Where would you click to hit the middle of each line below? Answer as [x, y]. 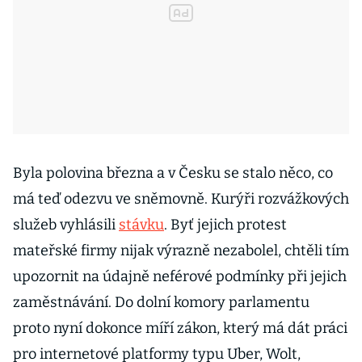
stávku [141, 225]
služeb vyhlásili [66, 225]
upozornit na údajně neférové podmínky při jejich [180, 276]
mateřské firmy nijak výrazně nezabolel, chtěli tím [181, 250]
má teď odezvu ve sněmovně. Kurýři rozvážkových [181, 199]
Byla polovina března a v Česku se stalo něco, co [173, 173]
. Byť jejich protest [225, 225]
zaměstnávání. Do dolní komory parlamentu [161, 302]
